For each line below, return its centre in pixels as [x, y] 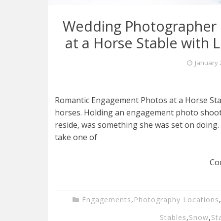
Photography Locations [176, 200]
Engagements [107, 200]
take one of [76, 137]
